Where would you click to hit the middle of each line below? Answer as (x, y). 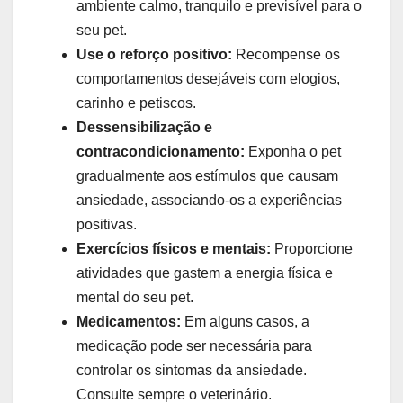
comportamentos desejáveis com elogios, (208, 78)
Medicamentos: (129, 321)
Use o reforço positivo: (154, 54)
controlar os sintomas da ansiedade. (192, 370)
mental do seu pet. (135, 297)
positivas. (107, 224)
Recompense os (286, 54)
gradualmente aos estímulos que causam (207, 175)
